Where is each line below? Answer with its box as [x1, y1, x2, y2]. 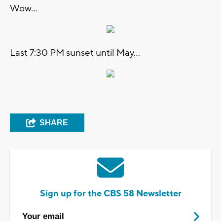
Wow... [10, 2, 37, 14]
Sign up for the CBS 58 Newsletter [39, 187, 182, 199]
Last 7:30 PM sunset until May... [10, 46, 140, 59]
